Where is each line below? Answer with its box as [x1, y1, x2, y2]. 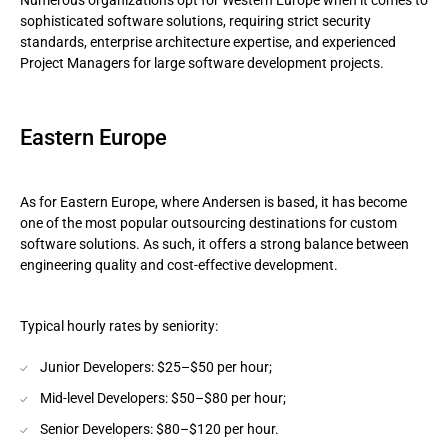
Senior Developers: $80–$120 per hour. [40, 421, 279, 437]
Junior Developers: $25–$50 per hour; [40, 359, 272, 375]
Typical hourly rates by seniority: [20, 318, 218, 334]
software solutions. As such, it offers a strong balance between [20, 236, 409, 252]
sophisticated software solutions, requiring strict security [20, 13, 371, 29]
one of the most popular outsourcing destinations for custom [20, 215, 397, 231]
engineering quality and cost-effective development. [20, 257, 338, 273]
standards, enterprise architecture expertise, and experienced [20, 34, 396, 50]
